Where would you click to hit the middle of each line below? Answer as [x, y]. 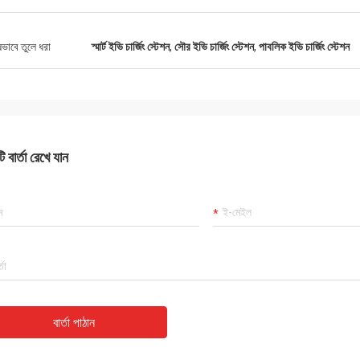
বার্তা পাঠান [74, 323]
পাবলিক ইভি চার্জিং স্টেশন [304, 47]
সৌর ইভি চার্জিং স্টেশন [214, 47]
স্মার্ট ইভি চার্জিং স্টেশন [131, 47]
